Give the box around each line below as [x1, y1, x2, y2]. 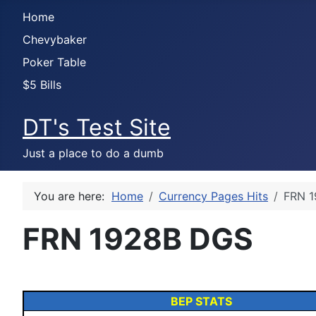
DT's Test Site [23, 114, 171, 141]
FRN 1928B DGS [23, 221, 253, 257]
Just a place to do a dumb [23, 146, 164, 160]
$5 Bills [23, 78, 61, 92]
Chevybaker [23, 32, 87, 47]
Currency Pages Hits [159, 189, 268, 203]
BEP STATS [167, 294, 232, 308]
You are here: [34, 189, 111, 203]
